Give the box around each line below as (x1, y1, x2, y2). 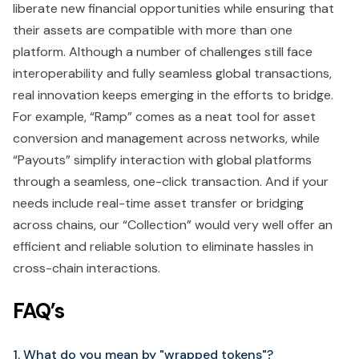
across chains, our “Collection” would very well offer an (13, 216, 333, 234)
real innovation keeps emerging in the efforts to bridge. (13, 87, 333, 104)
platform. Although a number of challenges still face (13, 43, 313, 61)
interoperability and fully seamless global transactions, (13, 65, 332, 83)
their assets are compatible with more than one (13, 22, 292, 39)
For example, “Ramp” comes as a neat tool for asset (13, 108, 316, 126)
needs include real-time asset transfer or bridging (13, 195, 304, 212)
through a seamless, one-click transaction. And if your (13, 173, 329, 191)
